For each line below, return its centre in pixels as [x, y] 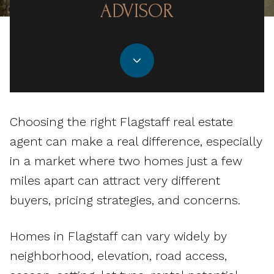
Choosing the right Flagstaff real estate [121, 122]
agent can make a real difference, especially [136, 141]
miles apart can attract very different [115, 180]
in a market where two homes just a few [126, 161]
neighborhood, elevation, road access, [118, 255]
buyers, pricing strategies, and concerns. [125, 200]
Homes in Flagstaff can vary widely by [118, 236]
